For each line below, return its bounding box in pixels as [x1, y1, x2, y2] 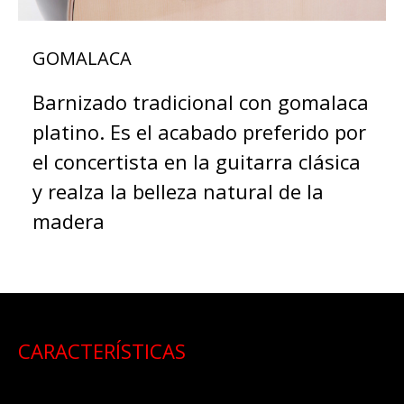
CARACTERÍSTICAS [18, 336, 186, 364]
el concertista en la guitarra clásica [32, 147, 361, 175]
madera [32, 207, 105, 234]
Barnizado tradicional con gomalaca [32, 87, 369, 115]
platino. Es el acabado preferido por [32, 117, 366, 145]
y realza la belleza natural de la [32, 177, 324, 205]
